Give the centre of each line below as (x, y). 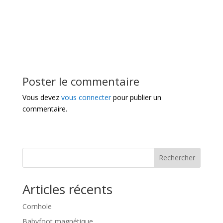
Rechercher (177, 158)
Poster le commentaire (81, 81)
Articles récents (67, 189)
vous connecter (86, 97)
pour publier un (136, 97)
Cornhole (37, 206)
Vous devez (42, 97)
